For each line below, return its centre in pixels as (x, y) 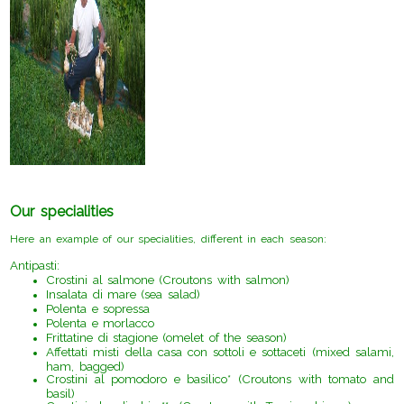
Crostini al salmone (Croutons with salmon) (168, 280)
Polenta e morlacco (101, 323)
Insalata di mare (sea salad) (123, 294)
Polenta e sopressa (98, 309)
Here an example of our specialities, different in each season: (168, 239)
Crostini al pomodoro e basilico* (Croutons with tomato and (220, 379)
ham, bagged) (85, 366)
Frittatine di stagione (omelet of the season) (166, 338)
